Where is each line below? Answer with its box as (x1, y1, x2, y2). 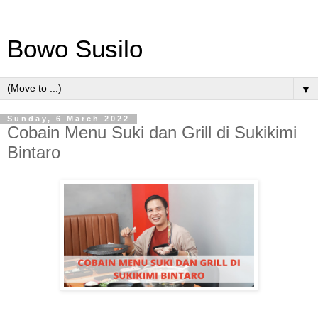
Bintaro (7, 143, 60, 162)
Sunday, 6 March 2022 (7, 114, 130, 123)
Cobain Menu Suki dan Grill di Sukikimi (7, 123, 297, 142)
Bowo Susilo (7, 35, 143, 62)
